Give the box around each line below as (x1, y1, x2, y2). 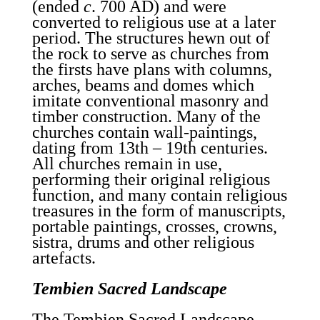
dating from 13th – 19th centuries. (31, 139, 268, 157)
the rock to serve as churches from (31, 44, 269, 63)
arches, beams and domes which (31, 76, 254, 94)
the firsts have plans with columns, (31, 60, 272, 79)
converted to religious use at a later (31, 13, 276, 31)
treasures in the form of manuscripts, (31, 201, 286, 220)
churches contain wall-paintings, (31, 123, 257, 141)
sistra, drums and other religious (31, 233, 254, 251)
